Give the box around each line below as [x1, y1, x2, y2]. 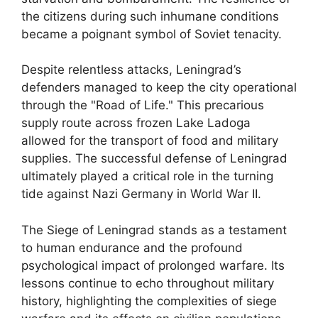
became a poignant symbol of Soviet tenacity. [21, 26, 282, 41]
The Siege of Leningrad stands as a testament [21, 222, 287, 237]
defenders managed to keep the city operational [21, 80, 297, 94]
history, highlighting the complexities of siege [21, 293, 277, 308]
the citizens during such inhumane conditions [21, 9, 279, 23]
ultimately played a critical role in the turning [21, 169, 273, 183]
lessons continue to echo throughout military [21, 275, 274, 290]
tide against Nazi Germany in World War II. [21, 187, 261, 201]
